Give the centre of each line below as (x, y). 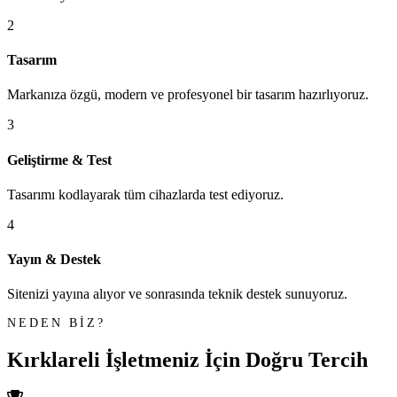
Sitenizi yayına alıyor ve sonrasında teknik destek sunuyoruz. (177, 294)
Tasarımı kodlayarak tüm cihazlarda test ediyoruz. (145, 194)
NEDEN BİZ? (56, 323)
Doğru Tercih (307, 360)
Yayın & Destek (54, 260)
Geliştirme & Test (59, 160)
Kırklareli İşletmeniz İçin (126, 360)
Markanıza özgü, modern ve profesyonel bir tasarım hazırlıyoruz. (188, 95)
